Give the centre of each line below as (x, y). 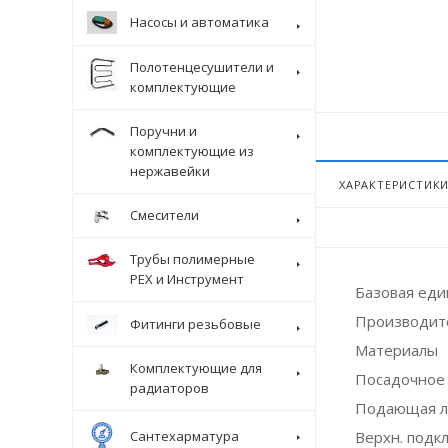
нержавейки (170, 170)
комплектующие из (192, 150)
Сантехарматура (184, 436)
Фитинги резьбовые (195, 323)
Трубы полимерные (192, 259)
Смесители (164, 215)
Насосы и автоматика (199, 21)
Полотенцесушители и (202, 66)
